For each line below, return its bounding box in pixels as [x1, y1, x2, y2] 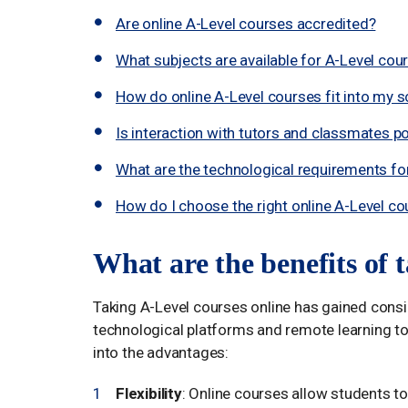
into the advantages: [93, 342, 229, 362]
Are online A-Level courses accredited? [116, 14, 376, 33]
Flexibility [116, 383, 182, 403]
